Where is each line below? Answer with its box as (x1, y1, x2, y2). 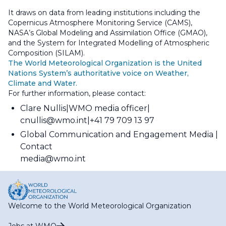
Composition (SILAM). (8, 48, 85, 58)
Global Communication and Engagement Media (20, 129, 213, 139)
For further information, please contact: (8, 88, 146, 98)
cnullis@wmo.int (20, 115, 87, 125)
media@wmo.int (20, 153, 86, 163)
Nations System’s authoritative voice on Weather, (8, 68, 189, 78)
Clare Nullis (20, 103, 66, 113)
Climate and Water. (8, 78, 77, 88)
